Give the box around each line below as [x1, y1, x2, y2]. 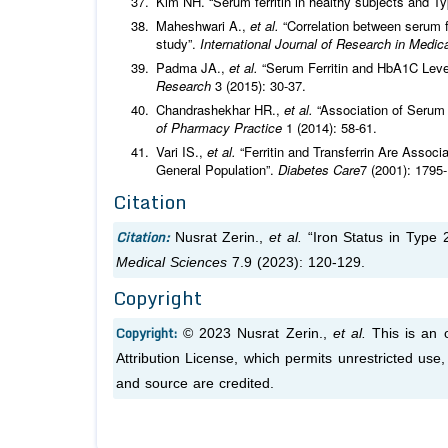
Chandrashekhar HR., [156, 100, 284, 120]
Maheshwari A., [156, 16, 250, 36]
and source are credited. [116, 376, 274, 392]
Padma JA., [156, 58, 229, 78]
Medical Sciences [116, 255, 232, 271]
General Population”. [156, 160, 278, 180]
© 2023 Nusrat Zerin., [183, 326, 333, 342]
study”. [156, 34, 200, 54]
